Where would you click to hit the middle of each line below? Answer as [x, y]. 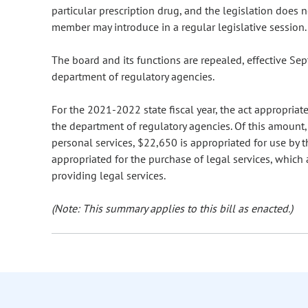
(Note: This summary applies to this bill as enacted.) [172, 209]
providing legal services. [109, 176]
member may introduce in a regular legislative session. [179, 27]
